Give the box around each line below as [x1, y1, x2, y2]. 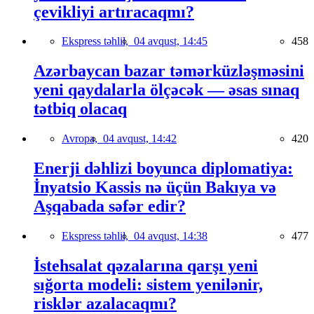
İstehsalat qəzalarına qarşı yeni [34, 257, 258, 275]
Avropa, [62, 132, 103, 145]
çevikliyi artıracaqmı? [34, 2, 194, 21]
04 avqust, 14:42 [103, 132, 177, 145]
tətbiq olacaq [34, 100, 127, 118]
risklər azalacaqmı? [34, 294, 177, 313]
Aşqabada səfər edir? [34, 197, 186, 216]
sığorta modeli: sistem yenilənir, [34, 275, 263, 294]
